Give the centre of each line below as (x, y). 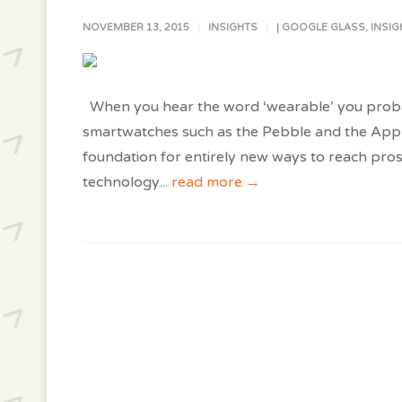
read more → (216, 182)
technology (121, 182)
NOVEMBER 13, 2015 (136, 27)
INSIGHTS (233, 27)
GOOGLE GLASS (323, 27)
